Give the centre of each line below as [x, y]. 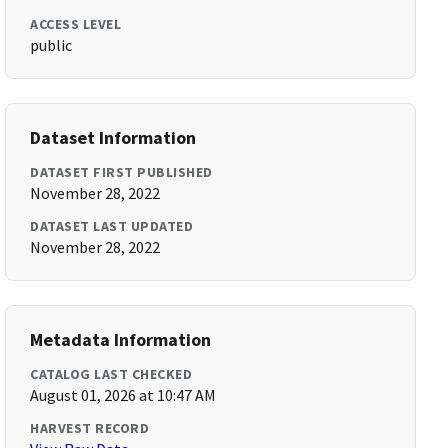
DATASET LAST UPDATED [112, 226]
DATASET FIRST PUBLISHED [121, 172]
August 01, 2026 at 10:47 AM [123, 395]
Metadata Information [121, 339]
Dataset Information [113, 137]
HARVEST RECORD [90, 428]
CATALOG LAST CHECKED [111, 374]
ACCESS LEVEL [76, 24]
